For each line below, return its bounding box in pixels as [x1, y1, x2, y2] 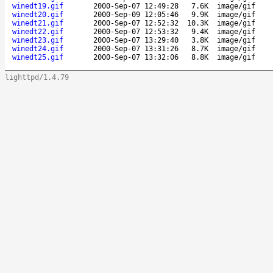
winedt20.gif [12, 10, 63, 19]
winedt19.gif [12, 1, 63, 10]
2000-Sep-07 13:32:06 [93, 52, 179, 62]
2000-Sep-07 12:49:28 [93, 1, 179, 10]
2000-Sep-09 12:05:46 [93, 10, 179, 19]
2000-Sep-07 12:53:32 [93, 27, 179, 36]
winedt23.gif [12, 35, 63, 44]
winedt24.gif [12, 44, 63, 53]
